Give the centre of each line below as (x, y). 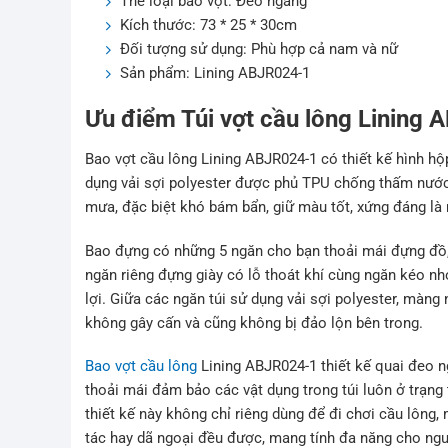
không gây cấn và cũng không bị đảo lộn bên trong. (254, 322)
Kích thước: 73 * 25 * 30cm (209, 24)
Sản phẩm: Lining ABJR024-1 (215, 72)
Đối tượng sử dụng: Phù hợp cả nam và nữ (259, 48)
